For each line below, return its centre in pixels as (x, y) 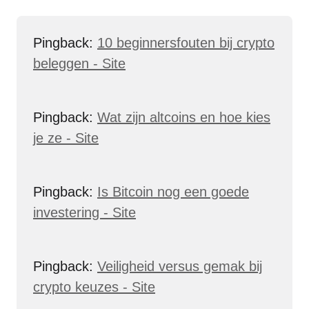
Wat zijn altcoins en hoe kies (184, 117)
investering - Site (84, 212)
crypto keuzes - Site (94, 287)
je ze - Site (66, 138)
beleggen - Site (79, 63)
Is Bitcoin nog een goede (173, 192)
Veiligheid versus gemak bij (180, 266)
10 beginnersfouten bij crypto (186, 43)
